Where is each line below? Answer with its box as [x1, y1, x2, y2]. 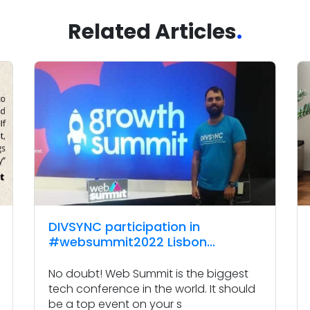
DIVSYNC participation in [48, 218, 200, 236]
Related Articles [68, 17, 237, 47]
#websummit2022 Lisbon [48, 233, 207, 251]
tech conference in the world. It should [48, 281, 255, 298]
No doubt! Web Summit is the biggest [48, 266, 248, 282]
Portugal [48, 248, 102, 266]
